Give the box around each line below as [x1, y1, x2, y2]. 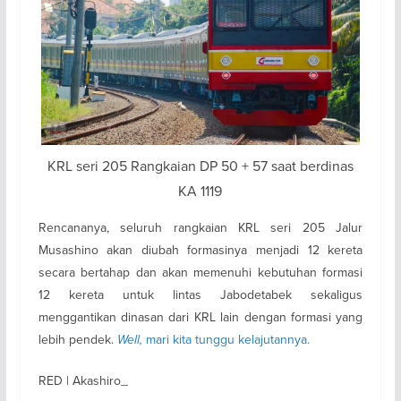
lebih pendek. [38, 329, 117, 348]
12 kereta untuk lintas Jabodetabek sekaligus [38, 285, 363, 303]
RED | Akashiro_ [38, 371, 128, 389]
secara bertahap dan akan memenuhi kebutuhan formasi [38, 262, 363, 281]
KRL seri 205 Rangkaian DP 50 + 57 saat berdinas [47, 155, 354, 175]
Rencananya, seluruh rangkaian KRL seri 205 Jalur [38, 218, 363, 236]
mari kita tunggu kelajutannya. [145, 329, 310, 348]
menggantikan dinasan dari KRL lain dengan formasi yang [38, 307, 363, 326]
